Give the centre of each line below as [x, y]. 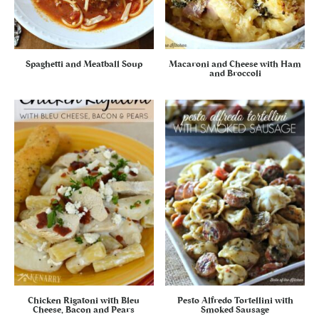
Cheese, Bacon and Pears [84, 309]
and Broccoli [235, 74]
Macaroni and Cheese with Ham [235, 64]
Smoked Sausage [235, 309]
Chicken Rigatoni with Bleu [84, 300]
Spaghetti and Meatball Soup [84, 64]
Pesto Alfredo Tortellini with [235, 300]
